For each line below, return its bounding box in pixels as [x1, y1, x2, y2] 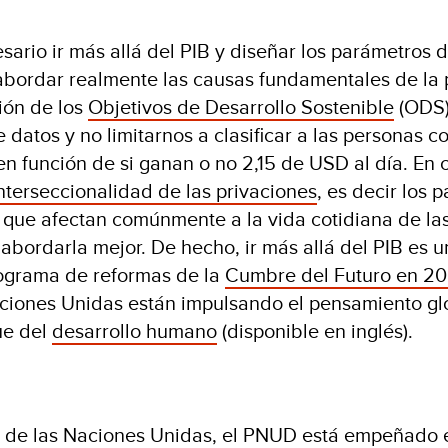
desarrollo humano [52, 316, 217, 345]
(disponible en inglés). [217, 316, 418, 345]
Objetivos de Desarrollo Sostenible [88, 92, 394, 121]
